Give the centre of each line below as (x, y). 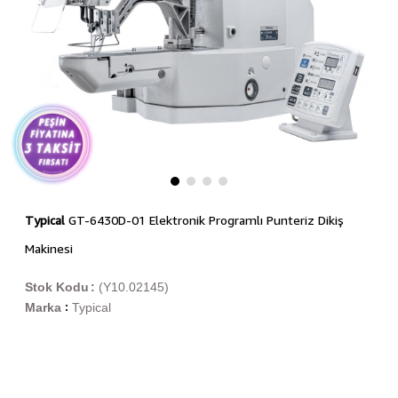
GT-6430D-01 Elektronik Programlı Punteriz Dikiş (204, 220)
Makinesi (48, 249)
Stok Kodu (56, 287)
